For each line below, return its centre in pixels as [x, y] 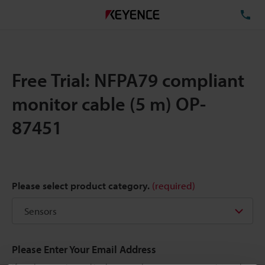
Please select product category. [82, 185]
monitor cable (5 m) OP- [109, 104]
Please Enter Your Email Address [84, 249]
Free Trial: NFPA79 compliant [128, 80]
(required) [174, 185]
